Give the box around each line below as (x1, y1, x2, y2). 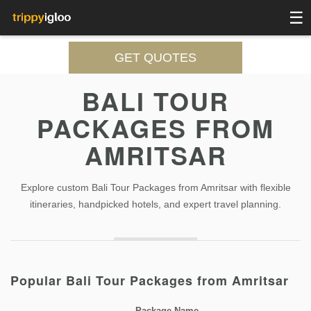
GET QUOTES (115, 51, 196, 65)
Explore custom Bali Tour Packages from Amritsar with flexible (20, 182, 291, 193)
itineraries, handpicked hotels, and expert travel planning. (30, 199, 281, 210)
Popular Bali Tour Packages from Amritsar (10, 271, 289, 289)
